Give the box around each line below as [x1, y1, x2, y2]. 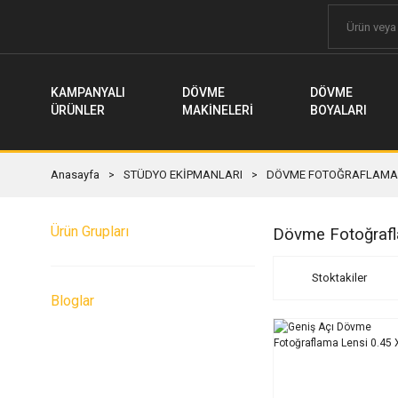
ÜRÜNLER [51, 103, 105, 117]
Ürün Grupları [51, 223, 129, 240]
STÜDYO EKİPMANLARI [123, 168, 243, 181]
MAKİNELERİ [182, 103, 253, 117]
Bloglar [51, 292, 94, 309]
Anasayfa [51, 168, 99, 181]
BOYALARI [310, 103, 367, 117]
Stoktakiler [312, 271, 367, 284]
